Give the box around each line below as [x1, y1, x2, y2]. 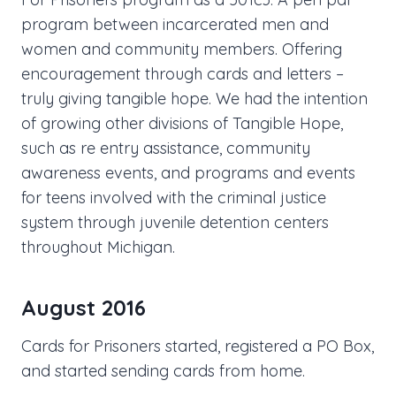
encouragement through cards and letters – [21, 64, 344, 85]
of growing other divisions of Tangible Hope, [21, 113, 343, 134]
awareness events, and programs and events [21, 163, 355, 184]
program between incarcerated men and [21, 14, 329, 35]
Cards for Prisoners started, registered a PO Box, [21, 336, 374, 357]
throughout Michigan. [21, 237, 175, 258]
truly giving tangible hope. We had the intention [21, 88, 368, 110]
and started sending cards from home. [21, 361, 305, 382]
